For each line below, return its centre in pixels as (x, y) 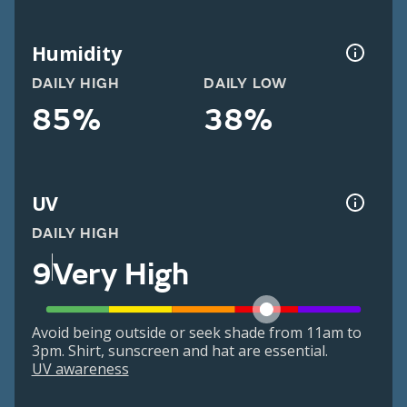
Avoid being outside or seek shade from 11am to (196, 333)
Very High (120, 274)
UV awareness (80, 369)
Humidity (76, 53)
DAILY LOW (246, 84)
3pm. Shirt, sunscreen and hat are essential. (179, 351)
